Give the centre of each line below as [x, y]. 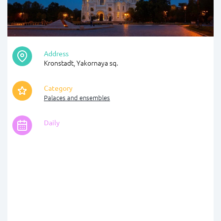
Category [58, 88]
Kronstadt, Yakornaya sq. [81, 63]
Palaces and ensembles [77, 98]
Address [56, 54]
